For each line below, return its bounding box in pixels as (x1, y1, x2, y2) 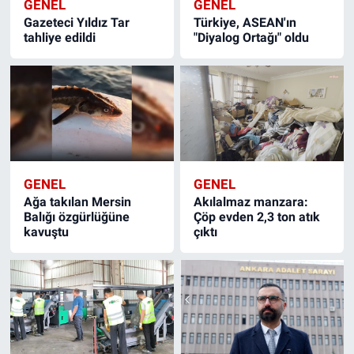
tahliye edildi (23, 30, 96, 46)
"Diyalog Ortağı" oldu (194, 30, 310, 46)
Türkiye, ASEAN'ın (194, 15, 297, 31)
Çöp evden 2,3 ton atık (194, 209, 321, 225)
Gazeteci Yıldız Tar (23, 15, 130, 31)
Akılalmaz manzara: (194, 194, 309, 210)
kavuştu (23, 224, 69, 240)
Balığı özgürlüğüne (23, 209, 130, 225)
